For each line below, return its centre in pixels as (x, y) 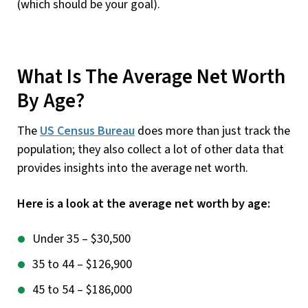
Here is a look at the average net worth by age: (144, 204)
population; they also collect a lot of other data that (151, 150)
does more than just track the (212, 131)
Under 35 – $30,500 (81, 239)
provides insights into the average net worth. (133, 168)
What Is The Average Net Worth (151, 77)
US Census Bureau (87, 131)
